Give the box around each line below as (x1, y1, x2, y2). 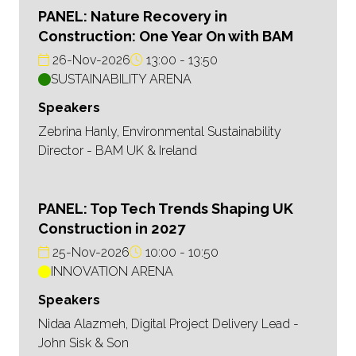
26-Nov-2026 (49, 52, 130, 68)
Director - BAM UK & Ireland (38, 143, 197, 159)
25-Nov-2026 (49, 245, 130, 261)
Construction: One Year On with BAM (38, 28, 293, 45)
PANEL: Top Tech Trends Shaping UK (38, 200, 293, 218)
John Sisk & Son (38, 335, 129, 351)
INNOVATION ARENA (51, 264, 173, 280)
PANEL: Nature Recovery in (38, 8, 227, 25)
